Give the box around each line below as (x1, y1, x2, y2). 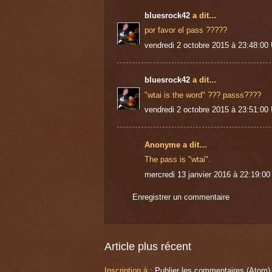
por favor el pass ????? (144, 25, 227, 35)
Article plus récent (104, 240, 191, 253)
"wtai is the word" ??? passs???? (144, 90, 261, 100)
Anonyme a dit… (144, 140, 207, 149)
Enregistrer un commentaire (132, 192, 229, 202)
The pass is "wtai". (144, 155, 211, 165)
